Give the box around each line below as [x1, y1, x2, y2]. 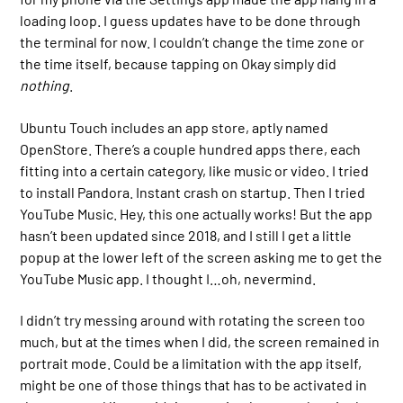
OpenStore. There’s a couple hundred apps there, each [20, 139, 362, 157]
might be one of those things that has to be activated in [20, 376, 368, 394]
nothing [20, 76, 70, 94]
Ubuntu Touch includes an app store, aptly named [20, 118, 329, 136]
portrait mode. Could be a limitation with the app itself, [20, 354, 363, 372]
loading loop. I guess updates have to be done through [20, 12, 362, 30]
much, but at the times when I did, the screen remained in [20, 333, 381, 351]
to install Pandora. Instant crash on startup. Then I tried [20, 183, 366, 201]
